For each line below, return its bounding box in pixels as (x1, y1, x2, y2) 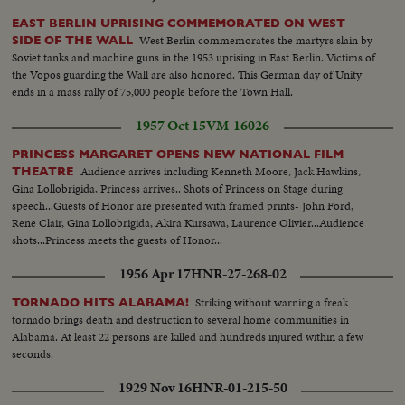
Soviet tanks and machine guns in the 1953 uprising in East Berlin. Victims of (12, 49, 376, 67)
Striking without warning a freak (195, 294, 349, 312)
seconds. (12, 345, 54, 363)
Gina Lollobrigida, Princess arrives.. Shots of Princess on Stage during (12, 180, 344, 198)
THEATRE (12, 165, 78, 179)
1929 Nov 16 (118, 378, 192, 399)
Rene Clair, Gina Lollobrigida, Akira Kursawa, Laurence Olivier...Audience (12, 214, 365, 232)
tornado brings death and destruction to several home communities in (12, 311, 350, 329)
